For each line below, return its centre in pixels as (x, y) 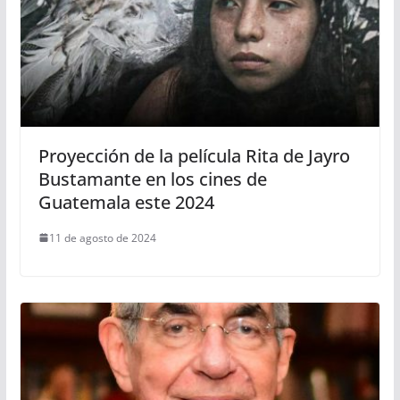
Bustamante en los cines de (152, 179)
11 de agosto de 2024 (102, 237)
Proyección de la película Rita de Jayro (194, 155)
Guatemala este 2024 (126, 202)
